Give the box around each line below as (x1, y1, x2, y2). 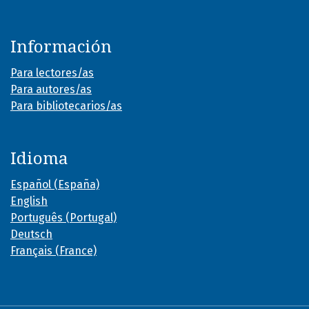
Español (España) (10, 178, 99, 192)
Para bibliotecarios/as (10, 99, 122, 113)
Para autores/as (10, 83, 92, 97)
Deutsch (10, 228, 52, 241)
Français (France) (10, 244, 97, 258)
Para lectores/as (10, 66, 94, 80)
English (10, 195, 48, 208)
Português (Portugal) (10, 211, 117, 225)
